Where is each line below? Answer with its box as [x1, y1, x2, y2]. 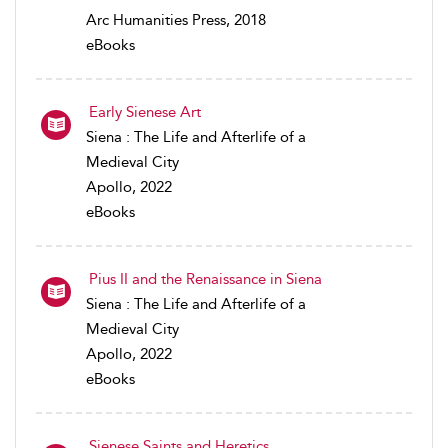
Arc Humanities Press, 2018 [86, 10, 266, 29]
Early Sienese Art [89, 102, 201, 121]
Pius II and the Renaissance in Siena [89, 269, 322, 288]
